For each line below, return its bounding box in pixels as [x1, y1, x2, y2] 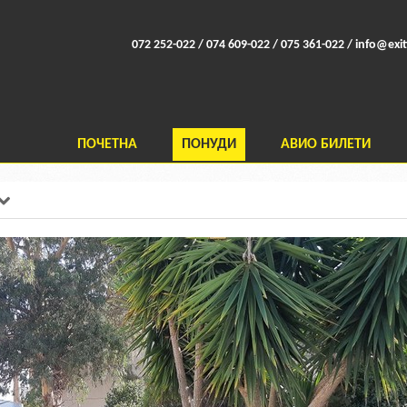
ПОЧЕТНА [77, 137, 137, 152]
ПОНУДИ [182, 137, 236, 152]
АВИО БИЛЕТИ [281, 137, 371, 152]
